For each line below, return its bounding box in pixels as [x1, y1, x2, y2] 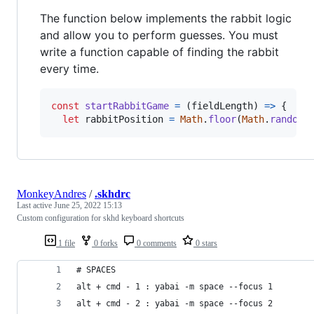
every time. [40, 62, 99, 76]
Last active [17, 200, 54, 211]
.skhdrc [95, 188, 130, 200]
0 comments [135, 238, 177, 249]
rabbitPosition [85, 114, 163, 125]
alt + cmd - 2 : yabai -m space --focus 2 [76, 299, 273, 309]
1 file [56, 238, 75, 249]
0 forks [92, 238, 118, 249]
